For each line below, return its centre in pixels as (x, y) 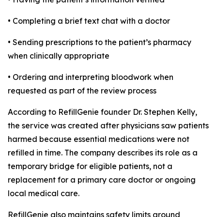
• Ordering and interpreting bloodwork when (91, 77)
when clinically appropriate (59, 56)
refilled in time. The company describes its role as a (103, 153)
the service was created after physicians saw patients (108, 126)
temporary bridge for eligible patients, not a (90, 166)
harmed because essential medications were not (99, 139)
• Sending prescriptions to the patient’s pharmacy (100, 42)
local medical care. (44, 194)
